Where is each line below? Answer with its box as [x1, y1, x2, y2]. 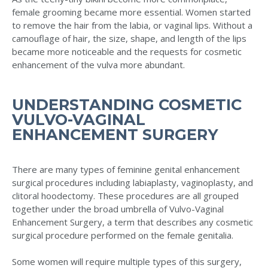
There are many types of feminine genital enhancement [12, 163, 240, 175]
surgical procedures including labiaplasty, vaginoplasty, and [12, 176, 253, 188]
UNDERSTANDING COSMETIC [12, 95, 242, 114]
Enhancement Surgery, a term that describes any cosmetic [12, 215, 253, 228]
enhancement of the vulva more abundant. [12, 59, 190, 71]
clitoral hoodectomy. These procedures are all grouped [12, 189, 239, 202]
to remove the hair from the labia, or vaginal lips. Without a [12, 19, 252, 32]
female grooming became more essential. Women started [12, 6, 251, 19]
